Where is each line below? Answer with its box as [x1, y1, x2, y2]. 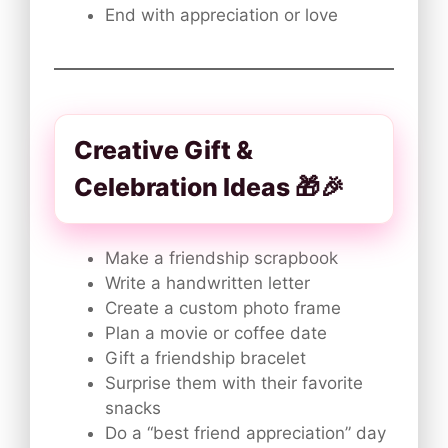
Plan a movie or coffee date [105, 322, 327, 343]
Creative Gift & [74, 134, 253, 165]
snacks [105, 397, 161, 418]
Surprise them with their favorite [105, 372, 363, 393]
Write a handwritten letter [105, 272, 310, 293]
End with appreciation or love [105, 4, 338, 25]
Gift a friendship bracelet [105, 347, 306, 368]
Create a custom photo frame [105, 297, 341, 318]
